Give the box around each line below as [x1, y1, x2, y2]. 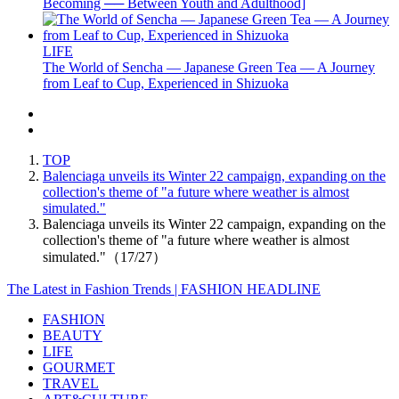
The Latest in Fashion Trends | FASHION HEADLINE [7, 281, 321, 297]
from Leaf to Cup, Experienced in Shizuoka [43, 75, 289, 91]
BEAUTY [43, 327, 102, 343]
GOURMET [43, 359, 115, 375]
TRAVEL [43, 375, 99, 391]
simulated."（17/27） [43, 248, 167, 265]
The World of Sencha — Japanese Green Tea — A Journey [43, 59, 375, 75]
